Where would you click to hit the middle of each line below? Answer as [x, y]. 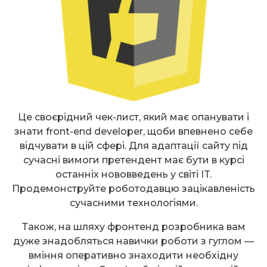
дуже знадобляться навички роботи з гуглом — [133, 241]
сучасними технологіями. [133, 203]
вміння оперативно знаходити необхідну [133, 255]
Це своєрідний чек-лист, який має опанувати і [133, 117]
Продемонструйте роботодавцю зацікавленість [133, 188]
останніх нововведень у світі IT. [133, 174]
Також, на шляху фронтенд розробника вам [133, 226]
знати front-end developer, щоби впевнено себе [133, 131]
